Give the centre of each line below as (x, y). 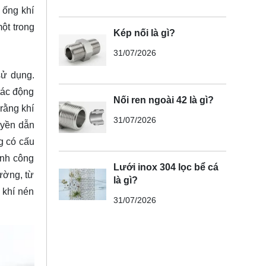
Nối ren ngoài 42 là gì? (163, 100)
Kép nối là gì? (144, 33)
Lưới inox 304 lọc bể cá (166, 167)
